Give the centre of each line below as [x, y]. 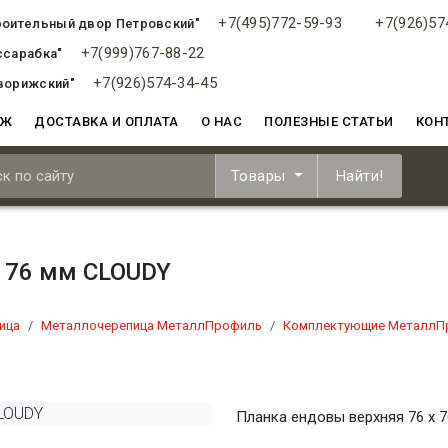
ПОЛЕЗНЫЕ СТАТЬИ [329, 121]
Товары [260, 176]
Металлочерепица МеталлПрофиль [151, 325]
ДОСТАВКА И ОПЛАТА [106, 121]
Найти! [359, 176]
